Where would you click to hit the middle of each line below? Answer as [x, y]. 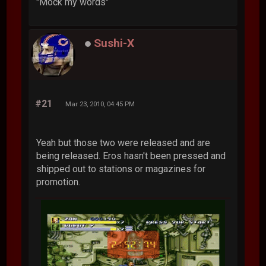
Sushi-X [114, 43]
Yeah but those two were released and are [123, 143]
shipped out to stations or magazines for [121, 169]
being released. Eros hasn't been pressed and [131, 156]
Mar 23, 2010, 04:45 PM [100, 104]
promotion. [58, 182]
